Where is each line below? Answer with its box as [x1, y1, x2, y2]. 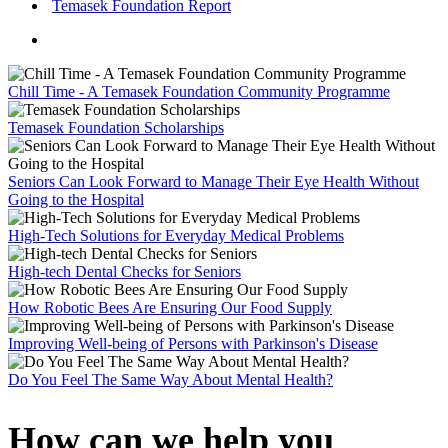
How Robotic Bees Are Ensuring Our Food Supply [8, 299, 332, 317]
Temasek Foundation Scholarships [8, 119, 224, 137]
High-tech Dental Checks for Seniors [8, 263, 241, 281]
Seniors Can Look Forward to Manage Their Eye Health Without [8, 173, 419, 191]
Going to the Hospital [8, 191, 144, 209]
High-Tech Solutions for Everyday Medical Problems [8, 227, 344, 245]
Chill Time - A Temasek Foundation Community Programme [8, 83, 390, 101]
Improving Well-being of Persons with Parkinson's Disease [8, 335, 378, 353]
